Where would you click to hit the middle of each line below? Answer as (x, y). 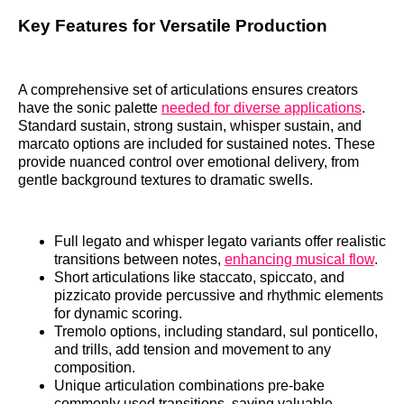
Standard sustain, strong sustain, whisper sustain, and (190, 126)
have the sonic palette (90, 108)
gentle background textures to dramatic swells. (165, 180)
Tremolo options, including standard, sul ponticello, (216, 332)
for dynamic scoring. (118, 314)
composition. (95, 368)
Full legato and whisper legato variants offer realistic (220, 242)
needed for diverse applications (262, 108)
